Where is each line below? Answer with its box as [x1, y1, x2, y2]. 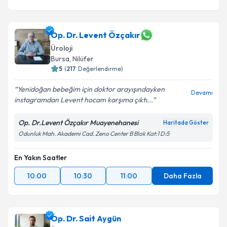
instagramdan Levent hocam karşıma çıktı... [14, 95, 153, 104]
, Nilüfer [69, 54, 94, 63]
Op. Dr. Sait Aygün [51, 213, 121, 223]
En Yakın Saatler [14, 153, 67, 162]
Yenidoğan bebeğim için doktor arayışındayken [17, 85, 165, 94]
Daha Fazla [163, 171, 202, 180]
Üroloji [51, 44, 72, 53]
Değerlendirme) [78, 65, 123, 72]
